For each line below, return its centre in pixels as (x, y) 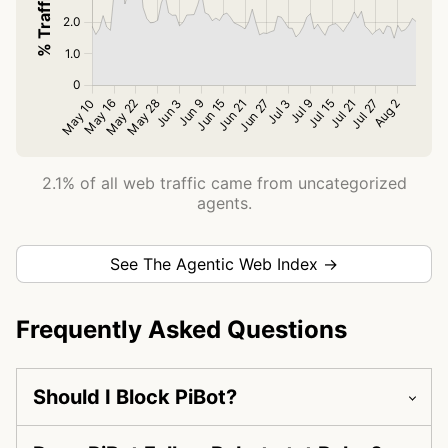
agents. (224, 203)
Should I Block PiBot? (135, 397)
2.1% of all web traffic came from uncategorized (224, 183)
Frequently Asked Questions (181, 330)
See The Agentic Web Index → (224, 264)
